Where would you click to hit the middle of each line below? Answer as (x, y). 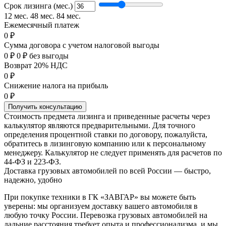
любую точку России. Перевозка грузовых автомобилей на (106, 215)
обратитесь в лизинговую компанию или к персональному (105, 143)
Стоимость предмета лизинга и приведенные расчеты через (107, 116)
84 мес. (69, 16)
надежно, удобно (33, 180)
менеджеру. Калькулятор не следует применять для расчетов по (113, 152)
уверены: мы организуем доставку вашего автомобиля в (101, 206)
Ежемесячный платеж (42, 25)
